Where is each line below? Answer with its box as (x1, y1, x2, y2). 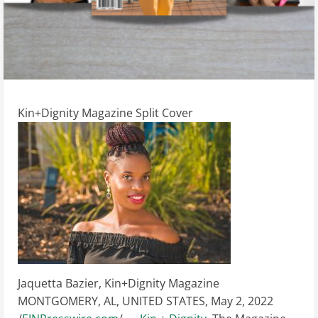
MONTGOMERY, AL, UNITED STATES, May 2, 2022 (18, 293, 273, 309)
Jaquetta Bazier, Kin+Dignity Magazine (18, 275, 219, 291)
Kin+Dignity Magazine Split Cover (18, 105, 193, 121)
